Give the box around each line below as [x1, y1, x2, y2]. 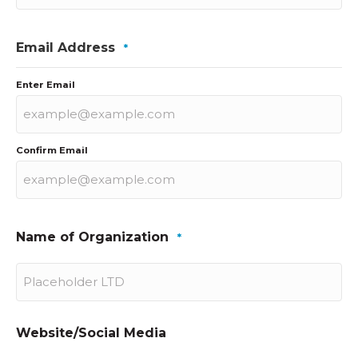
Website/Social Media [16, 325, 166, 340]
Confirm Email [16, 145, 88, 156]
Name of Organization [16, 229, 169, 245]
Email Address [16, 40, 115, 55]
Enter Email [16, 79, 75, 90]
